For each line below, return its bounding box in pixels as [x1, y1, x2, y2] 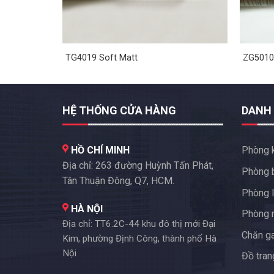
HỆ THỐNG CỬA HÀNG [62, 103, 176, 117]
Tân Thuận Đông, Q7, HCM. [62, 175, 174, 187]
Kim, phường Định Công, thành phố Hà [62, 233, 217, 245]
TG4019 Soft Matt [65, 52, 138, 63]
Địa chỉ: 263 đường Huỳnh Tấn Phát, [62, 160, 213, 172]
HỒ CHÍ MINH [68, 144, 130, 157]
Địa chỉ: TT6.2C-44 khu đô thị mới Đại [62, 218, 215, 230]
